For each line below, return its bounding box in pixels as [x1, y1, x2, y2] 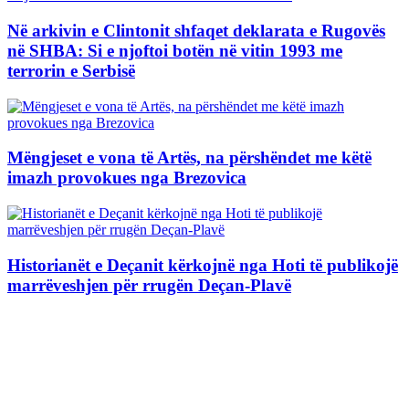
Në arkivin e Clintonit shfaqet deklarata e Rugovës [7, 20, 385, 40]
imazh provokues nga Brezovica [7, 168, 246, 188]
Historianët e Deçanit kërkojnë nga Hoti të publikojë [7, 255, 398, 275]
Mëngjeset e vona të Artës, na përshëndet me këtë [7, 148, 372, 168]
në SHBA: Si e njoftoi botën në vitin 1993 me [7, 40, 342, 60]
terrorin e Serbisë [7, 60, 135, 80]
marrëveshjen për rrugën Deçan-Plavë [7, 275, 291, 295]
